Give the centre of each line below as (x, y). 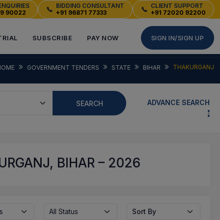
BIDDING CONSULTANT (90, 6)
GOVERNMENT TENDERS (63, 68)
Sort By (144, 211)
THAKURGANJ (193, 67)
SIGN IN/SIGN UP (177, 38)
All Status (64, 211)
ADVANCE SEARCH (178, 102)
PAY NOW (103, 38)
